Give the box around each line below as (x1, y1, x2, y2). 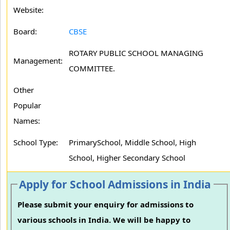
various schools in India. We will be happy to (17, 215, 191, 225)
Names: (13, 116, 40, 126)
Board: (13, 26, 37, 36)
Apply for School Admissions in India (19, 177, 212, 191)
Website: (13, 5, 44, 15)
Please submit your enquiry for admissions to (17, 199, 194, 210)
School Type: (13, 137, 58, 147)
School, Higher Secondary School (69, 152, 185, 163)
